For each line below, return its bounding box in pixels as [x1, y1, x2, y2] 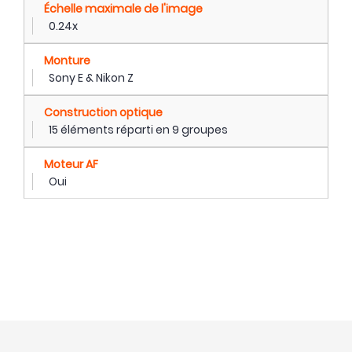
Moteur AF [44, 156, 98, 172]
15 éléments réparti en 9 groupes [49, 121, 228, 137]
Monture [44, 52, 90, 68]
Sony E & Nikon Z [49, 69, 134, 86]
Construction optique [44, 104, 163, 120]
